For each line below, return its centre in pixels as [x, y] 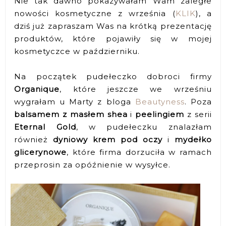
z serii [198, 115]
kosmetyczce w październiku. [78, 51]
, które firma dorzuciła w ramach [139, 152]
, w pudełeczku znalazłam [144, 127]
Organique [37, 89]
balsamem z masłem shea [71, 115]
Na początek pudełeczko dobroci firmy [113, 77]
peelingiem [160, 115]
